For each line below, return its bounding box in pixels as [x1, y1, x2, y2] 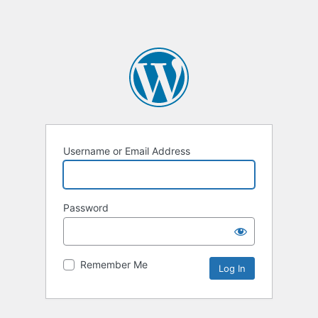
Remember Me [80, 258, 148, 271]
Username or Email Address [63, 145, 190, 158]
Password [63, 202, 109, 214]
